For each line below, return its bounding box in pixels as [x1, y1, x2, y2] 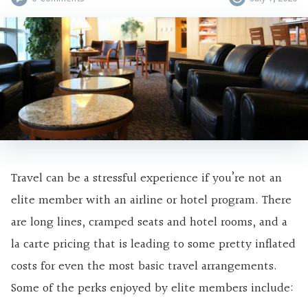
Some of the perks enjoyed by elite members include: [11, 278, 294, 299]
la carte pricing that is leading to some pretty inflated [11, 234, 296, 255]
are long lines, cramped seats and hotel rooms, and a [11, 212, 287, 233]
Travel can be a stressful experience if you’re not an [11, 168, 282, 189]
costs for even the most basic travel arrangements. [11, 256, 277, 277]
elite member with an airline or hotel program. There [11, 190, 291, 211]
